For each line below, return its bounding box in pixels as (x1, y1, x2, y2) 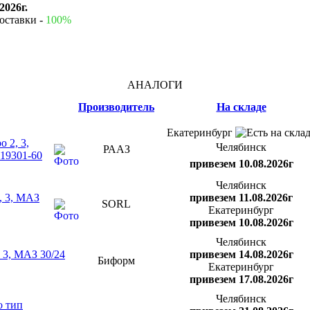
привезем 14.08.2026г (189, 248, 293, 260)
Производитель (78, 100, 154, 113)
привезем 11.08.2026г (190, 191, 293, 203)
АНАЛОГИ (127, 78, 183, 91)
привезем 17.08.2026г (189, 273, 293, 285)
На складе (216, 100, 266, 113)
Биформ (98, 254, 135, 266)
